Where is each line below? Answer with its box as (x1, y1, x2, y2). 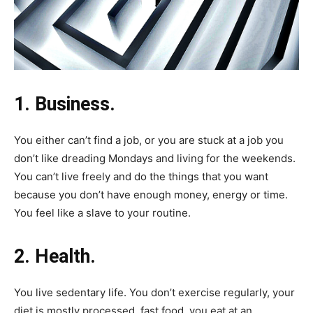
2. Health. (14, 245, 96, 268)
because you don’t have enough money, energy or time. (14, 187, 288, 201)
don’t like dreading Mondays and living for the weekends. (14, 151, 296, 165)
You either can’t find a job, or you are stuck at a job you (14, 133, 284, 147)
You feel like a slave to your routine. (14, 205, 191, 219)
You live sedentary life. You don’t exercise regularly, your (14, 285, 295, 299)
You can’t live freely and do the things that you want (14, 169, 268, 183)
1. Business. (14, 92, 115, 115)
